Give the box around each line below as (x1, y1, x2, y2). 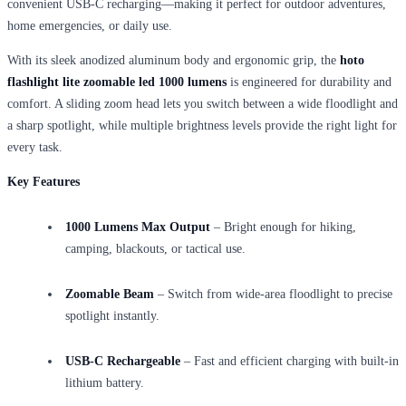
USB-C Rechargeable (65, 353, 180, 368)
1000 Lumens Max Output (65, 219, 210, 234)
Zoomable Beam (65, 286, 154, 301)
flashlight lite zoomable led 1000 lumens (7, 74, 227, 89)
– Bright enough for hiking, (210, 219, 356, 234)
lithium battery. (65, 375, 144, 390)
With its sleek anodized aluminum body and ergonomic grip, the (7, 53, 340, 67)
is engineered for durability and (227, 74, 391, 89)
